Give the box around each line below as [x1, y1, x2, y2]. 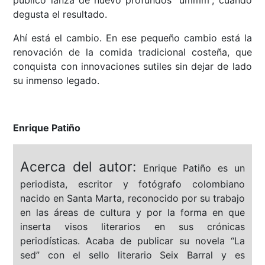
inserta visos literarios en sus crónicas [20, 221, 245, 233]
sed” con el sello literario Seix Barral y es [20, 249, 245, 261]
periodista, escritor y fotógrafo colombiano [20, 178, 245, 190]
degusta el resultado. [13, 8, 108, 21]
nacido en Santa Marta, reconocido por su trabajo [20, 192, 245, 205]
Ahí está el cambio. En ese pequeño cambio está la [13, 32, 252, 44]
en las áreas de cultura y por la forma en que [20, 206, 245, 219]
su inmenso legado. [13, 75, 100, 87]
